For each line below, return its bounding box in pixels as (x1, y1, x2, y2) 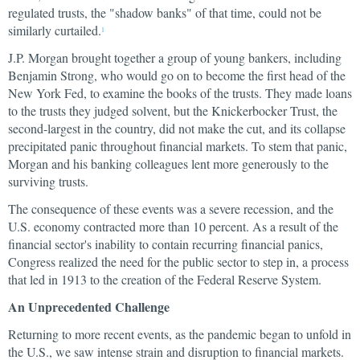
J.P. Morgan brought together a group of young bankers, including (8, 49, 342, 66)
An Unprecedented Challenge (8, 297, 170, 316)
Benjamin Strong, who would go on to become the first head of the (8, 67, 346, 84)
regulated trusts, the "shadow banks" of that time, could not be (8, 4, 321, 21)
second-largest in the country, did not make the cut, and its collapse (8, 120, 346, 137)
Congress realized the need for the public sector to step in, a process (8, 253, 349, 270)
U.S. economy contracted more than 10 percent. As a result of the (8, 218, 338, 235)
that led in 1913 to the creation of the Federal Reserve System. (8, 271, 321, 288)
